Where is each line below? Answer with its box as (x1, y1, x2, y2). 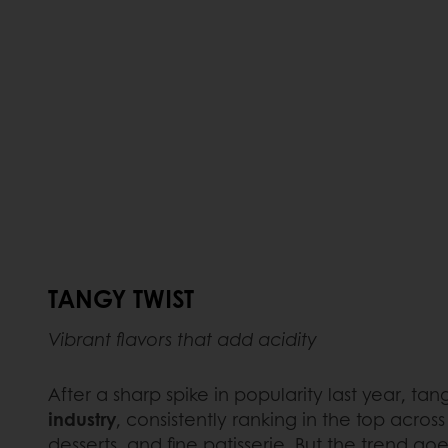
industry (48, 406, 116, 432)
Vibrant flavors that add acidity (48, 326, 316, 352)
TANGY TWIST (48, 281, 194, 315)
